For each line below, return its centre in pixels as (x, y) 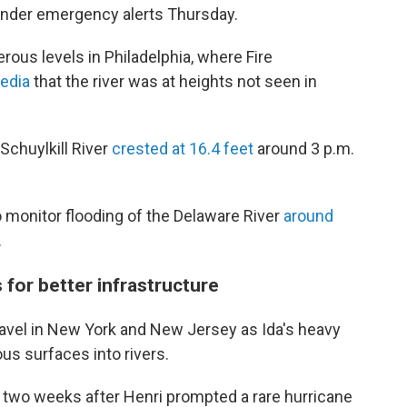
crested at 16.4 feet (184, 149)
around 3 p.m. (306, 149)
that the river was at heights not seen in (174, 81)
